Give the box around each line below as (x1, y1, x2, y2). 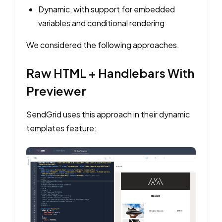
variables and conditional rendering (38, 18, 165, 28)
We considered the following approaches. (26, 40, 179, 50)
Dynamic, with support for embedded (38, 4, 175, 14)
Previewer (26, 83, 86, 98)
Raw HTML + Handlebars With (26, 65, 194, 80)
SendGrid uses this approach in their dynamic (26, 109, 190, 119)
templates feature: (26, 123, 97, 133)
